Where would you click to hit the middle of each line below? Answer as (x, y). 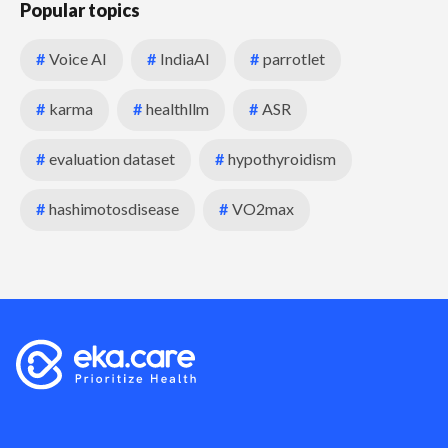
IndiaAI (185, 59)
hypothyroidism (282, 159)
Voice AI (78, 59)
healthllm (177, 109)
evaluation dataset (112, 159)
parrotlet (294, 59)
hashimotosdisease (114, 209)
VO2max (263, 209)
